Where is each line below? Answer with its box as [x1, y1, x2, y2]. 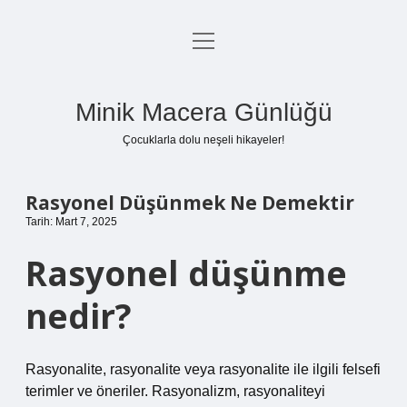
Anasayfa [173, 35, 234, 51]
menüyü [192, 32, 243, 47]
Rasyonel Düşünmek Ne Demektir [25, 190, 354, 215]
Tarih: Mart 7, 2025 [25, 215, 117, 228]
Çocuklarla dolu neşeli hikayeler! [123, 134, 284, 146]
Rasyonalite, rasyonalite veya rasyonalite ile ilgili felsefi [25, 362, 381, 377]
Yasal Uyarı [166, 123, 241, 138]
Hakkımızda [165, 166, 242, 182]
